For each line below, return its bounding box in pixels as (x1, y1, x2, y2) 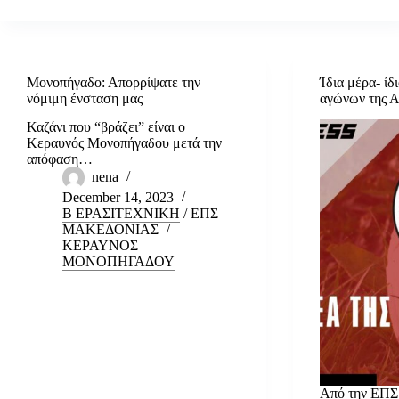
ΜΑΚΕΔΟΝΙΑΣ (62, 222, 159, 238)
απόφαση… (27, 151, 93, 167)
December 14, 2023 (62, 190, 174, 206)
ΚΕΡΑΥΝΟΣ (62, 238, 138, 254)
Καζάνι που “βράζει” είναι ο (27, 119, 185, 135)
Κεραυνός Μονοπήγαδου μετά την (27, 135, 222, 151)
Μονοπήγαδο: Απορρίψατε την (27, 74, 200, 90)
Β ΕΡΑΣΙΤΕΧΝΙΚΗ (62, 206, 180, 222)
